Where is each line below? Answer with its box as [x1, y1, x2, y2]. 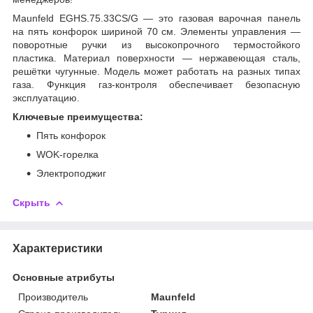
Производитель [18, 291, 88, 303]
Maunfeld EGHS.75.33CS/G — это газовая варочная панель [13, 12, 300, 24]
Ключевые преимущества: [13, 110, 143, 122]
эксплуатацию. [13, 92, 80, 103]
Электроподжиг [36, 167, 106, 179]
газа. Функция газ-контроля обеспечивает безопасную [13, 78, 300, 90]
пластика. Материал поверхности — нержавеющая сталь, [13, 52, 300, 64]
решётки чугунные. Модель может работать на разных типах [13, 65, 300, 77]
